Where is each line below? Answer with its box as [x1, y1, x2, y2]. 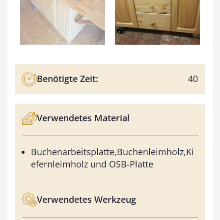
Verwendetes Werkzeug [37, 193, 136, 206]
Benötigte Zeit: [37, 73, 98, 85]
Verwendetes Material [37, 112, 130, 124]
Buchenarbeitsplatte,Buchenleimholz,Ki [31, 145, 194, 158]
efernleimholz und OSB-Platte [31, 158, 153, 170]
